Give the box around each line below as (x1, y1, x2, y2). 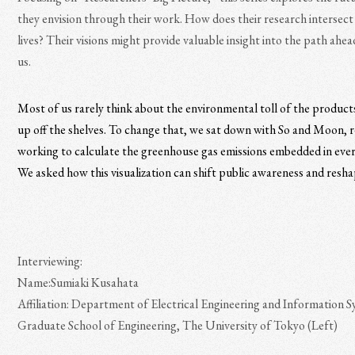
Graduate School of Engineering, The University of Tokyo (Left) (17, 317, 338, 334)
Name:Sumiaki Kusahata (17, 274, 139, 291)
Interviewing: (17, 253, 83, 269)
